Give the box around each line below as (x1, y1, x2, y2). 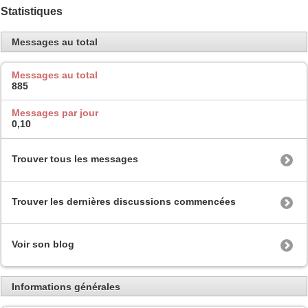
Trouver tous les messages (12, 153, 138, 164)
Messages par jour (12, 107, 98, 119)
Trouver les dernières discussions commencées (12, 195, 236, 207)
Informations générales (12, 280, 120, 292)
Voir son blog (12, 238, 74, 250)
